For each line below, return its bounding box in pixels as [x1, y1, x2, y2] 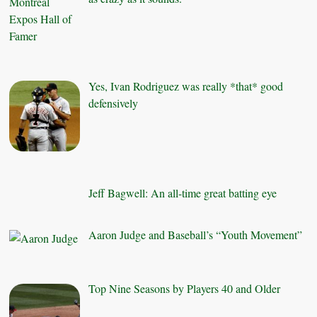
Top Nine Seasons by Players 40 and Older [88, 281, 281, 296]
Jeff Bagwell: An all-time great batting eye [88, 185, 277, 201]
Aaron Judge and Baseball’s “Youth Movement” [88, 227, 303, 243]
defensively [88, 95, 139, 110]
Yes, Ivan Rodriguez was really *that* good [88, 78, 284, 93]
